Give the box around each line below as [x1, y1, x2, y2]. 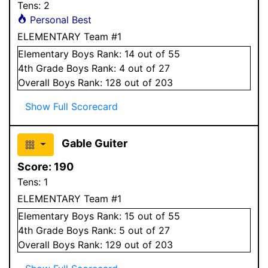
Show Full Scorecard [25, 100, 118, 112]
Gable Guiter [61, 136, 127, 150]
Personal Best [27, 13, 92, 26]
